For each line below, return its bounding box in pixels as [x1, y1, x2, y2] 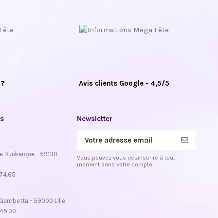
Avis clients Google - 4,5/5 [78, 79, 169, 88]
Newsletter [77, 114, 113, 124]
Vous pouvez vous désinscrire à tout [77, 154, 176, 162]
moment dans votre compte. [77, 161, 154, 168]
